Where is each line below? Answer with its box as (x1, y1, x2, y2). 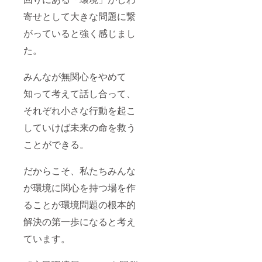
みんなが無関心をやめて (23, 69, 126, 83)
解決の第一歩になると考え (23, 214, 136, 228)
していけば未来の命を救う (23, 120, 136, 134)
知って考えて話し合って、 (23, 86, 136, 100)
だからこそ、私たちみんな (23, 163, 136, 177)
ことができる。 (23, 137, 89, 151)
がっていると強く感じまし (23, 26, 136, 40)
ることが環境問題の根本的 (23, 197, 136, 211)
